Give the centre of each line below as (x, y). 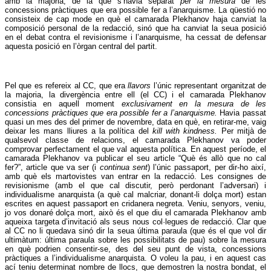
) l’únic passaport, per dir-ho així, (207, 168)
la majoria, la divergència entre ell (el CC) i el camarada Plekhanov (135, 95)
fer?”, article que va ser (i (52, 168)
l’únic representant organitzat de (210, 86)
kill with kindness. (187, 131)
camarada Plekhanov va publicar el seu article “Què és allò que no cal (135, 158)
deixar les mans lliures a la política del (79, 131)
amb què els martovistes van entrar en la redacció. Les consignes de (135, 177)
